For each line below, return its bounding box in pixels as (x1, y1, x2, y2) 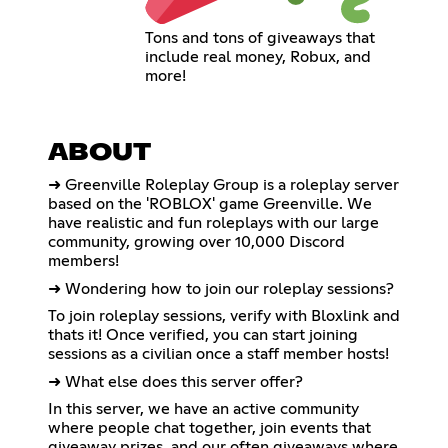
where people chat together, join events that (48, 420, 371, 437)
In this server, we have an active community (48, 401, 359, 418)
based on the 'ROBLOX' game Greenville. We (48, 196, 372, 213)
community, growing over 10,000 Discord (48, 234, 345, 251)
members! (48, 253, 119, 270)
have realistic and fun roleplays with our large (48, 215, 379, 232)
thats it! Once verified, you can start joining (48, 327, 358, 344)
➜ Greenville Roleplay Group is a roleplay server (48, 177, 399, 194)
